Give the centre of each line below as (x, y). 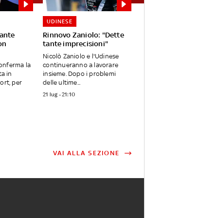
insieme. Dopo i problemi (80, 74)
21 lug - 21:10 (59, 95)
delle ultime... (62, 83)
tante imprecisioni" (76, 44)
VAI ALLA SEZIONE (86, 153)
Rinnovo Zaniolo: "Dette (83, 35)
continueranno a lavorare (81, 65)
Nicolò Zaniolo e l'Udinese (81, 56)
